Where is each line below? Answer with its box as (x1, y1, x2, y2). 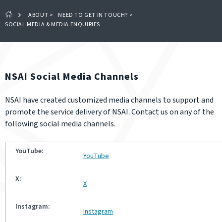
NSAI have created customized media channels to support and (5, 95, 214, 106)
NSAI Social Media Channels (5, 70, 139, 84)
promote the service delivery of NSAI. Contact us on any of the (5, 107, 214, 117)
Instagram (83, 207, 113, 217)
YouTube (83, 151, 109, 161)
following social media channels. (5, 118, 115, 129)
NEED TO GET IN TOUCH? (58, 11, 128, 19)
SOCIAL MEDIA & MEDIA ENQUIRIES (5, 20, 100, 29)
